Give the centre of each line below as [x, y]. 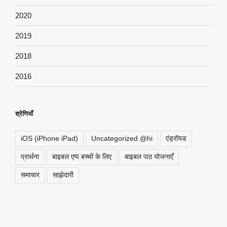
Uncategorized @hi [122, 138]
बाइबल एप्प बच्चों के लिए [82, 156]
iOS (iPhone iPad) [49, 138]
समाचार [30, 175]
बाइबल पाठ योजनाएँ [149, 156]
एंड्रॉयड [176, 138]
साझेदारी [63, 175]
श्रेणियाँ [24, 114]
